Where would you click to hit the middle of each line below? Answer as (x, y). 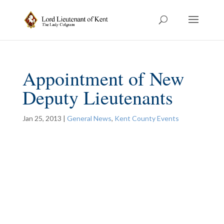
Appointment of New (103, 78)
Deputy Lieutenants (97, 97)
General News (89, 118)
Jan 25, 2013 (42, 118)
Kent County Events (146, 118)
